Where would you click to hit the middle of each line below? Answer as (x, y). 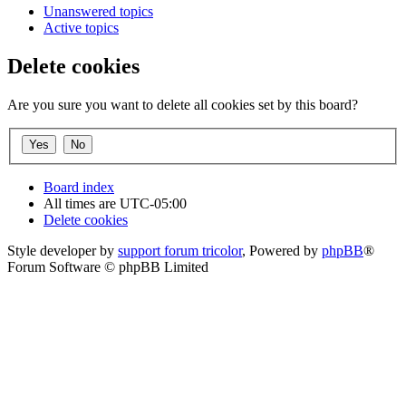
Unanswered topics (98, 12)
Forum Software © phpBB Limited (108, 266)
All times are (82, 203)
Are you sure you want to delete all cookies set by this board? (183, 105)
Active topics (81, 28)
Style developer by (63, 250)
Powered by (285, 250)
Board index (79, 187)
